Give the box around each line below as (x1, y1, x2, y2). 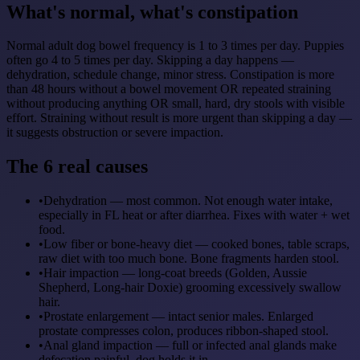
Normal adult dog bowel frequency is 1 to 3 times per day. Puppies (6, 39, 344, 53)
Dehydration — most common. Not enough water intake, (43, 194, 333, 208)
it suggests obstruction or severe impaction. (6, 125, 223, 140)
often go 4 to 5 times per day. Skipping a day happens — (6, 53, 294, 67)
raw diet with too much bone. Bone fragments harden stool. (39, 252, 339, 266)
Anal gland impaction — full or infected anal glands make (43, 338, 337, 353)
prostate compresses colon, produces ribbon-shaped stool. (39, 324, 329, 338)
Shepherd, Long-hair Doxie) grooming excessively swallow (39, 280, 342, 295)
